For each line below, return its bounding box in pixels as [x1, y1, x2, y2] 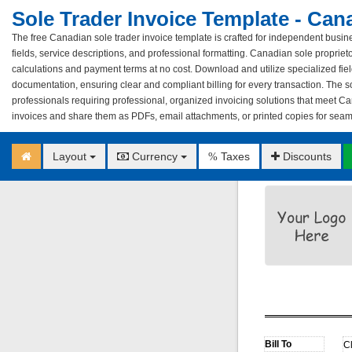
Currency [129, 150, 181, 163]
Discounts [280, 150, 332, 163]
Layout [53, 150, 90, 163]
